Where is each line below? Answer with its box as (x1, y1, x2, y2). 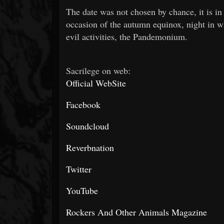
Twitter (66, 162, 91, 175)
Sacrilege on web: (66, 64, 130, 76)
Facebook (66, 98, 100, 110)
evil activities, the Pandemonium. (66, 30, 187, 42)
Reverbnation (66, 141, 114, 153)
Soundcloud (66, 119, 109, 132)
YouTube (66, 184, 98, 196)
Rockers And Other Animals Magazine (66, 205, 209, 218)
